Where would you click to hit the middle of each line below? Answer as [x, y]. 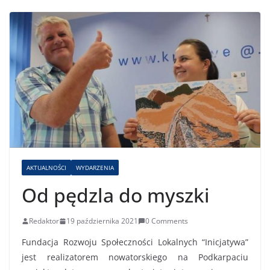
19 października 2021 [102, 221]
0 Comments [167, 221]
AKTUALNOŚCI [46, 168]
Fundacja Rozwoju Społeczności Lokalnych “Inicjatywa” [135, 242]
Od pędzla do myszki [116, 195]
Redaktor [44, 221]
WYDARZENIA [95, 168]
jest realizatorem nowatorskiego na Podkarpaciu [135, 257]
